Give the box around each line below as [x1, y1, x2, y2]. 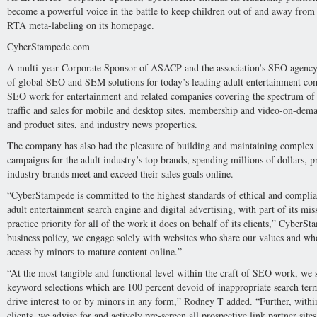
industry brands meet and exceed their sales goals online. [7, 167, 234, 180]
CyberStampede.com [7, 40, 90, 53]
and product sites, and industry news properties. [7, 117, 197, 131]
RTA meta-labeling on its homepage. [7, 18, 154, 32]
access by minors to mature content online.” [7, 245, 182, 258]
